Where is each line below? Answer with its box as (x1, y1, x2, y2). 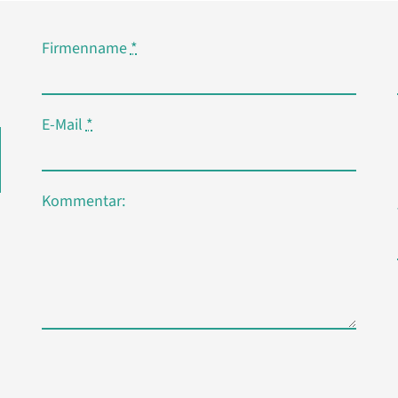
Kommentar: (41, 189, 125, 212)
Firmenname (41, 36, 131, 60)
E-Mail (41, 113, 86, 136)
